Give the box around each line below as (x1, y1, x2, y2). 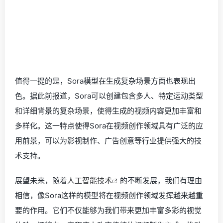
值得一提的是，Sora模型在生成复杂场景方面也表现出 (15, 76, 196, 86)
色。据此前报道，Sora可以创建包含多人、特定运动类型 (15, 91, 203, 101)
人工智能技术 (67, 175, 112, 185)
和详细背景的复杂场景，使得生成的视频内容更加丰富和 (15, 106, 202, 115)
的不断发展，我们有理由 (120, 175, 202, 185)
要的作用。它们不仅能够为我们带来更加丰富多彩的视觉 (15, 205, 202, 215)
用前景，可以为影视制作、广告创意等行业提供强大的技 (15, 135, 202, 145)
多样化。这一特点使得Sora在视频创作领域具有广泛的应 (15, 120, 203, 130)
